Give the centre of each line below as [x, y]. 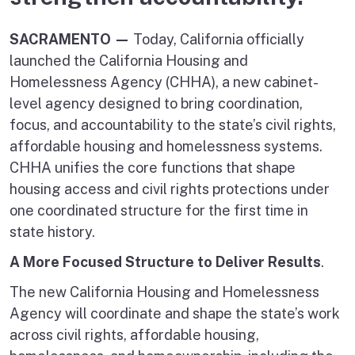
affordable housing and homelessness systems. [166, 146]
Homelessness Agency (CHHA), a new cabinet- [164, 82]
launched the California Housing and [129, 60]
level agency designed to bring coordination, [156, 103]
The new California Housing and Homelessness [164, 292]
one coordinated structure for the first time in [159, 210]
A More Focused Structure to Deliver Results [165, 261]
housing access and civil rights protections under [170, 189]
